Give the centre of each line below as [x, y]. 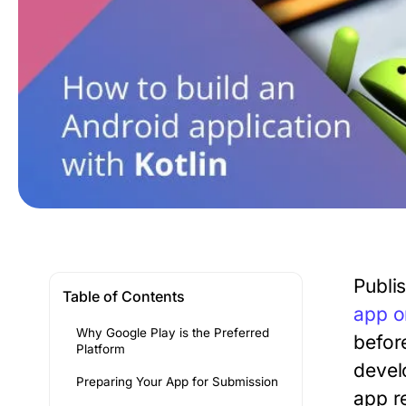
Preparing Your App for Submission [177, 381]
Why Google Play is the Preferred [173, 332]
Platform [101, 348]
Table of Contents [124, 296]
